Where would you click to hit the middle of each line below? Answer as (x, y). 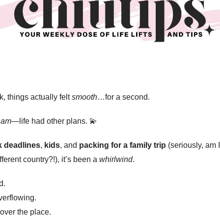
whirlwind (116, 160)
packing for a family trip (123, 145)
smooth (84, 97)
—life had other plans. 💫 (55, 121)
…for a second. (124, 97)
